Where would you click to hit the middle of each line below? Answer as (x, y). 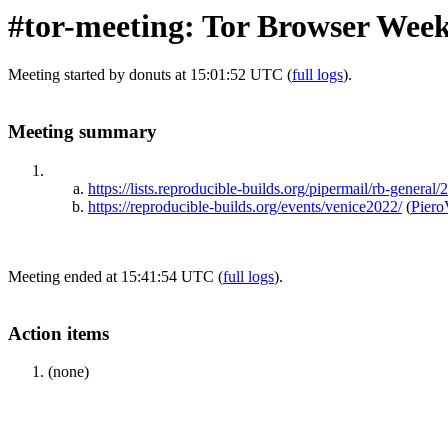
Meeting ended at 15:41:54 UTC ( (115, 276)
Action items (58, 333)
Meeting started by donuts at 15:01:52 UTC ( (150, 75)
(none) (68, 372)
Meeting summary (82, 132)
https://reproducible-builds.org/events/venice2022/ (245, 206)
